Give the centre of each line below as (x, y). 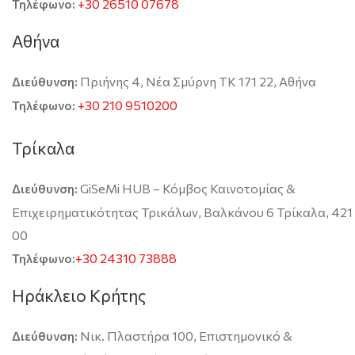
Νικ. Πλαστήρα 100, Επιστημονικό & (185, 335)
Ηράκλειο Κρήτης (79, 295)
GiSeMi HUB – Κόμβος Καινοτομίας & (187, 188)
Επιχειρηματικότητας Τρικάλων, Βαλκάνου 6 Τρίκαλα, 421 (182, 212)
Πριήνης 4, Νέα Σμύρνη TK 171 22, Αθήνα (198, 81)
